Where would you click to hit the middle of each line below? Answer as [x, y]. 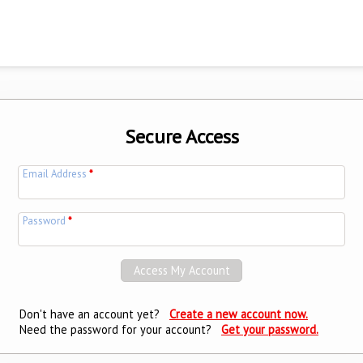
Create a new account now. [239, 314]
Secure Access [181, 136]
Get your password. [270, 329]
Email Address [56, 174]
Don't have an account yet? [93, 314]
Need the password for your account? [119, 329]
